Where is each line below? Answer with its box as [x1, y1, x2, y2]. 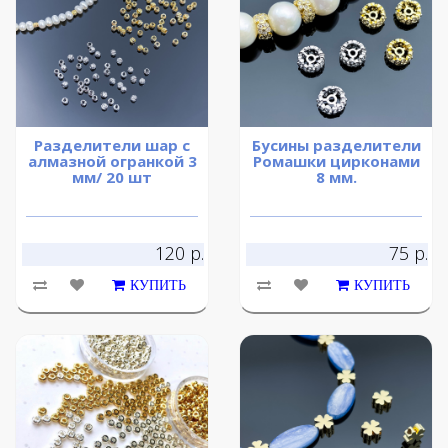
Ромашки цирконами [252, 151, 420, 172]
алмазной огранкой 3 [27, 151, 197, 172]
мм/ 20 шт [72, 167, 152, 188]
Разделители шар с [34, 135, 190, 156]
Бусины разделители [251, 135, 421, 156]
